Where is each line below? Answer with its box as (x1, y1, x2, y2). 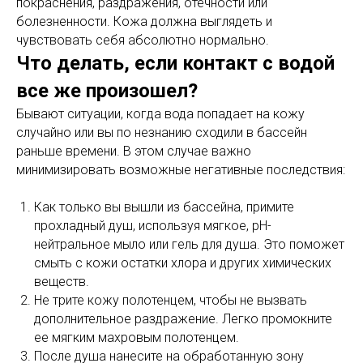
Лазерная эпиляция (11, 327, 133, 342)
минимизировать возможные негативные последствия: (16, 162, 345, 177)
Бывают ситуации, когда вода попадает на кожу (16, 106, 305, 122)
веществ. (34, 274, 89, 289)
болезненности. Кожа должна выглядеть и (16, 14, 272, 29)
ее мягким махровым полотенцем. (34, 330, 239, 345)
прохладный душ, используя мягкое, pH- (34, 218, 271, 233)
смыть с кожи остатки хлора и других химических (34, 255, 331, 271)
